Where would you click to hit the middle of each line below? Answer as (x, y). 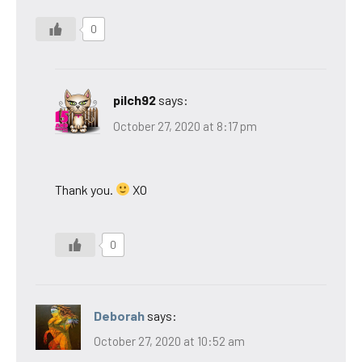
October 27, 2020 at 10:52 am (169, 341)
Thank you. (85, 189)
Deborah (119, 315)
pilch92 (135, 100)
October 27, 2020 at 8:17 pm (185, 126)
